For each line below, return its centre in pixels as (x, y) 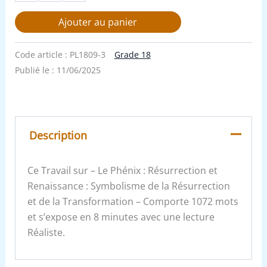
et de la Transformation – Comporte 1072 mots (133, 202)
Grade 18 (132, 55)
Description (58, 135)
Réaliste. (46, 233)
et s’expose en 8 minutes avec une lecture (121, 217)
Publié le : (35, 70)
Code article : (42, 55)
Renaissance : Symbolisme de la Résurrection (129, 186)
